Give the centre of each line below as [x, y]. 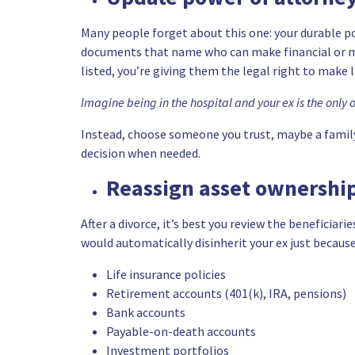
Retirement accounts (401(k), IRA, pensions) [226, 293]
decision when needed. [141, 153]
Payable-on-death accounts [181, 331]
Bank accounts [146, 312]
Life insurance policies [166, 274]
